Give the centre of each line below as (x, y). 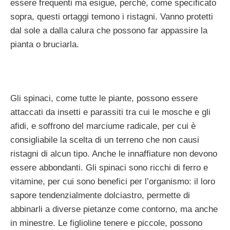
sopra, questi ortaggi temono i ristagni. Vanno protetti (112, 16)
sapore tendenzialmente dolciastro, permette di (100, 195)
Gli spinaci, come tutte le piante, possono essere (104, 98)
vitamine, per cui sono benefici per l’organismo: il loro (113, 181)
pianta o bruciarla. (45, 44)
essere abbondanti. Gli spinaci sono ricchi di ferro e (109, 167)
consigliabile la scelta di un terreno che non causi (105, 140)
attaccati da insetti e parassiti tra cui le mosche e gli (110, 112)
